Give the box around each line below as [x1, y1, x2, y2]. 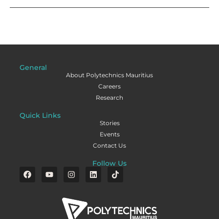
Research [96, 94, 123, 102]
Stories [99, 119, 120, 127]
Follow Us [92, 159, 127, 168]
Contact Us [93, 142, 126, 150]
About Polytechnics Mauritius [66, 71, 153, 79]
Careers [98, 83, 121, 90]
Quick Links [20, 111, 61, 120]
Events [99, 131, 120, 138]
